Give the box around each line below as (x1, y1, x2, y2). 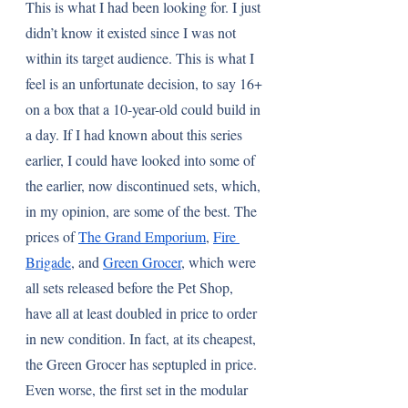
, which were (181, 252, 260, 271)
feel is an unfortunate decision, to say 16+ (25, 74, 266, 93)
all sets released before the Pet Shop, (25, 278, 237, 297)
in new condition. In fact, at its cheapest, (25, 329, 260, 348)
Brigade (25, 252, 71, 271)
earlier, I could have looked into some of (25, 150, 259, 169)
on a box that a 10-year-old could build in (25, 99, 264, 118)
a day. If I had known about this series (25, 125, 246, 144)
